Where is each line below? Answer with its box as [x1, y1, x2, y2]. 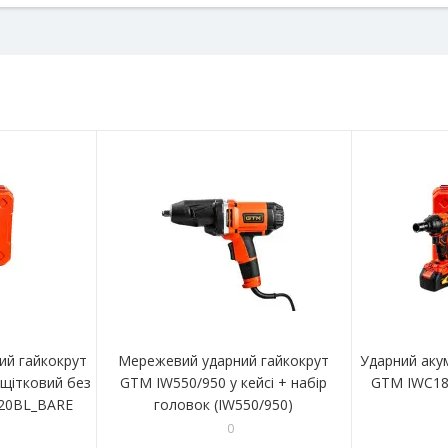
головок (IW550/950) [154, 394, 294, 414]
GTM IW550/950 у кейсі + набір [120, 372, 328, 392]
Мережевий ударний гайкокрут [118, 350, 330, 370]
